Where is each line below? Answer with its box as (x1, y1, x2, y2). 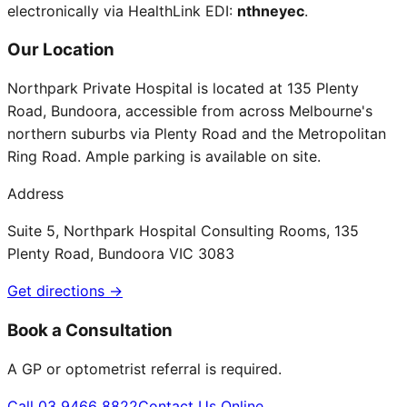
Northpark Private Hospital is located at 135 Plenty (7, 79, 359, 98)
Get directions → (7, 282, 123, 301)
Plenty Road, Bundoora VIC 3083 (7, 244, 234, 263)
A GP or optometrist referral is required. (7, 359, 282, 378)
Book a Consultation (7, 319, 173, 341)
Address (7, 184, 64, 203)
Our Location (7, 39, 114, 61)
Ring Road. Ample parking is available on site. (7, 147, 321, 166)
